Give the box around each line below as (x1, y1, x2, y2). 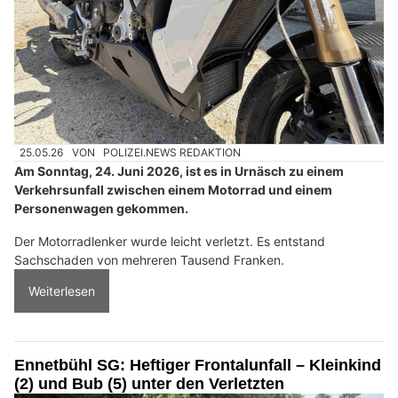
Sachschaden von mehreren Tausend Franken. (14, 252, 284, 268)
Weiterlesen (28, 283, 95, 299)
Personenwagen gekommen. (14, 201, 188, 217)
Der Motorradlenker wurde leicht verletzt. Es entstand (14, 234, 325, 250)
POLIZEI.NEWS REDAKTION (103, 146, 242, 160)
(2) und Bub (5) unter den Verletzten (14, 375, 284, 394)
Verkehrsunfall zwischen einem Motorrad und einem (14, 182, 332, 198)
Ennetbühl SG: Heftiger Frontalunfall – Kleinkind (14, 356, 381, 375)
